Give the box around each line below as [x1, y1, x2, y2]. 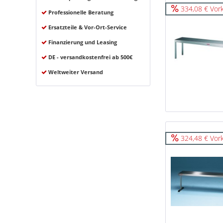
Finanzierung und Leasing [47, 38, 117, 46]
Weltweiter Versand [47, 68, 103, 76]
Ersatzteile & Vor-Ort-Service [47, 23, 127, 31]
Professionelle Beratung [47, 8, 113, 16]
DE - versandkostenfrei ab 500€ [47, 53, 132, 61]
